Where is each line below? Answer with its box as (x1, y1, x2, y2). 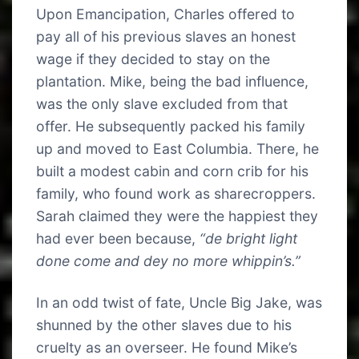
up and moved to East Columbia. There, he (36, 140, 319, 158)
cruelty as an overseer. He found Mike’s (36, 339, 297, 357)
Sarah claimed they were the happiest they (36, 208, 318, 225)
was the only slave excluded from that (36, 95, 288, 113)
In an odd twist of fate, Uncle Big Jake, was (36, 294, 322, 312)
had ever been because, (36, 230, 200, 248)
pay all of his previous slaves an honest (36, 28, 296, 46)
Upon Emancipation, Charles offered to (36, 6, 295, 23)
